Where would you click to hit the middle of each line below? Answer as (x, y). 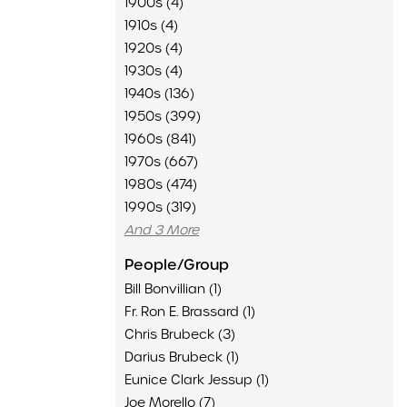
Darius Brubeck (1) (182, 357)
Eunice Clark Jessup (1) (197, 380)
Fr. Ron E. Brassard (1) (190, 312)
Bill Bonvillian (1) (173, 289)
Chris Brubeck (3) (180, 334)
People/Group (177, 265)
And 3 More (162, 230)
